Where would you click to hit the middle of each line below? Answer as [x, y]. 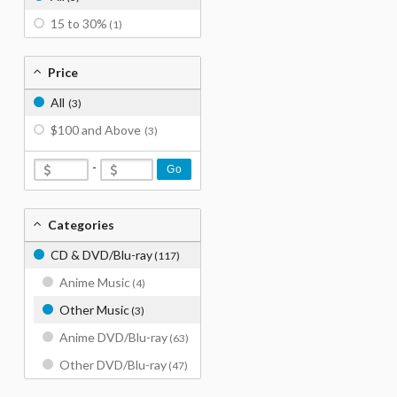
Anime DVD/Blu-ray [113, 337]
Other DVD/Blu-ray [113, 365]
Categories [81, 225]
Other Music [94, 310]
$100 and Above [96, 130]
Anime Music [95, 282]
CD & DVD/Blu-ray [101, 255]
